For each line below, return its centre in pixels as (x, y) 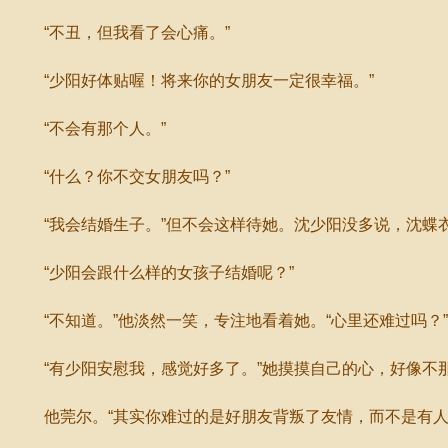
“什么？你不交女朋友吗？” (121, 176)
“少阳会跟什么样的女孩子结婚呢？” (153, 272)
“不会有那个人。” (89, 128)
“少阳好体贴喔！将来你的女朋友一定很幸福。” (193, 80)
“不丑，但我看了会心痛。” (121, 32)
